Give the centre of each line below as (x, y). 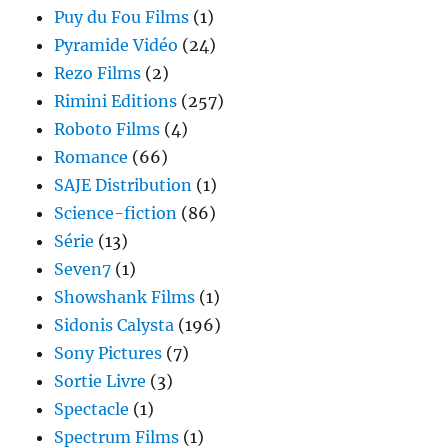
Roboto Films (107, 128)
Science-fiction (116, 212)
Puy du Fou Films (122, 16)
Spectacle (92, 408)
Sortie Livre (100, 380)
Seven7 (83, 268)
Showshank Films (125, 296)
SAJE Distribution (123, 184)
